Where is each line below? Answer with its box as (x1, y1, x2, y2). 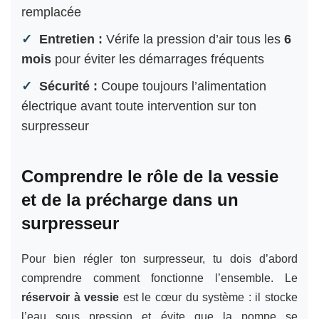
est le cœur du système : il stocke (119, 291, 298, 303)
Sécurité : (39, 78, 98, 93)
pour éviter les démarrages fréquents (51, 51, 264, 66)
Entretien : (39, 31, 103, 46)
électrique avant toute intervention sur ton (21, 98, 256, 113)
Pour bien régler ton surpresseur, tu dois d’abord (21, 252, 298, 265)
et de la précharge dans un (21, 189, 239, 209)
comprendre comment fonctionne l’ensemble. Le (21, 271, 298, 284)
